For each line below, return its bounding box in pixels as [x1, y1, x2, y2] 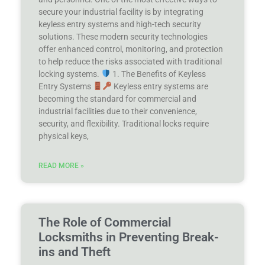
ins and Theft [38, 244, 111, 259]
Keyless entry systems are [111, 81, 208, 91]
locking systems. [38, 69, 101, 79]
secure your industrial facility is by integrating [38, 7, 203, 17]
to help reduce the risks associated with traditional [38, 56, 222, 66]
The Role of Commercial [38, 215, 171, 230]
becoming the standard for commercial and [38, 93, 196, 104]
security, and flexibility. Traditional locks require [38, 118, 209, 128]
